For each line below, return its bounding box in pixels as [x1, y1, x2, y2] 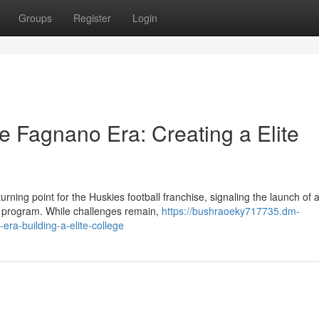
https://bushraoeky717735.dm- [162, 204, 300, 218]
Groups [19, 11, 52, 25]
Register [73, 11, 111, 25]
